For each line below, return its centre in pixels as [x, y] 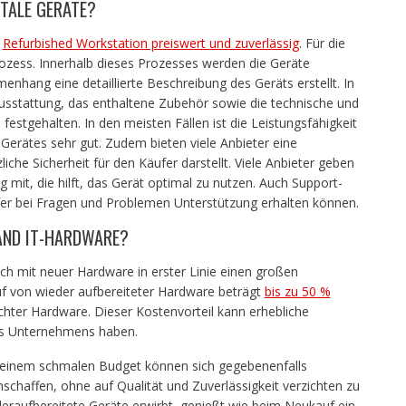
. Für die [322, 43]
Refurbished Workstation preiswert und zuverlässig [150, 43]
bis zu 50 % [297, 291]
